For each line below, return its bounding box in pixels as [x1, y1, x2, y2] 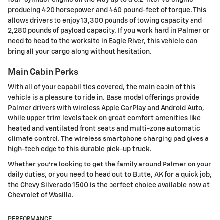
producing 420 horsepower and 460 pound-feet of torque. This [8, 6, 206, 14]
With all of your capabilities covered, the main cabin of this [8, 84, 195, 91]
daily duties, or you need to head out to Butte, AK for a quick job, [8, 171, 212, 179]
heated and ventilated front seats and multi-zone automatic [8, 125, 200, 133]
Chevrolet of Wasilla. [8, 192, 74, 199]
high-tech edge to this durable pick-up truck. [8, 146, 152, 153]
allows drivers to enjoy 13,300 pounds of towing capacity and [8, 17, 202, 24]
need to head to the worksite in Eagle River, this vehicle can [8, 37, 197, 45]
